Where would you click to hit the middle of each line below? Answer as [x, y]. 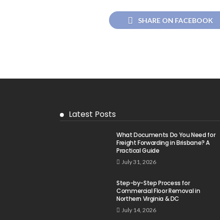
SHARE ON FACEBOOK [176, 20]
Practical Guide [138, 150]
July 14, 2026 [139, 210]
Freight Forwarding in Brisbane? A [163, 142]
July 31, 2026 [139, 162]
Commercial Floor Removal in [158, 191]
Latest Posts [92, 114]
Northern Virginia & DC [148, 198]
